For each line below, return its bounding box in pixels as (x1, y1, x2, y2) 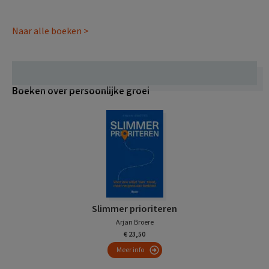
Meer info (116, 245, 144, 255)
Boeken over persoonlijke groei (12, 84, 150, 98)
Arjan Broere (115, 217, 154, 228)
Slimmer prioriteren (92, 202, 177, 216)
